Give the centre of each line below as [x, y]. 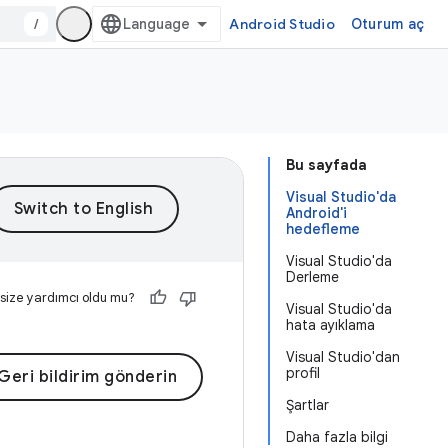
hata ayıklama [330, 325]
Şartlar [307, 405]
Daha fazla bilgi [337, 437]
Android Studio [282, 24]
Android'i [316, 213]
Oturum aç [387, 24]
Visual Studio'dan [343, 357]
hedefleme [323, 229]
